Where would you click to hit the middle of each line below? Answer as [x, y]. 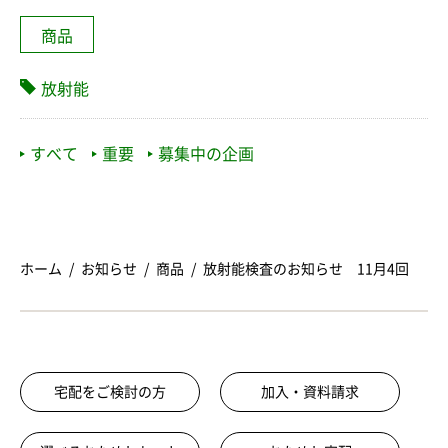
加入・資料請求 [310, 392]
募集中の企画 [206, 154]
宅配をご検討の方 [110, 392]
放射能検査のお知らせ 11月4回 [306, 269]
